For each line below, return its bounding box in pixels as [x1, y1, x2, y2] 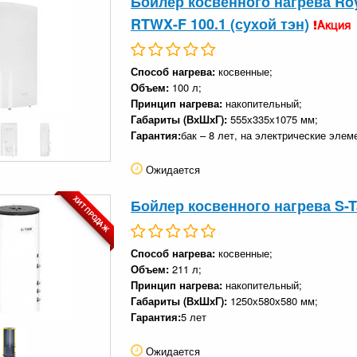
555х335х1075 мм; [230, 111, 318, 127]
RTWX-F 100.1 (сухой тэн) [131, 13, 309, 34]
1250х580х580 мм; [230, 292, 318, 308]
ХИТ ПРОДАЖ [71, 194, 111, 234]
